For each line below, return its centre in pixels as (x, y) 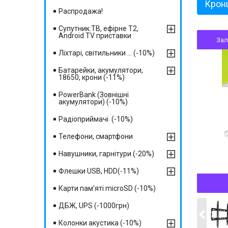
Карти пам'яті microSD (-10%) (107, 188)
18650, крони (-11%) (92, 77)
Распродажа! (81, 11)
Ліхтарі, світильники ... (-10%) (107, 53)
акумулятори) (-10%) (93, 102)
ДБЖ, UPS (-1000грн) (94, 206)
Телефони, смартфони (96, 136)
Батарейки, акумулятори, (101, 70)
